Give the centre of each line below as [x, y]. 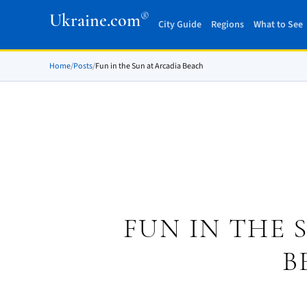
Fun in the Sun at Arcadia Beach [149, 66]
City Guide [180, 25]
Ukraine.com [95, 20]
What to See [278, 25]
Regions [227, 25]
